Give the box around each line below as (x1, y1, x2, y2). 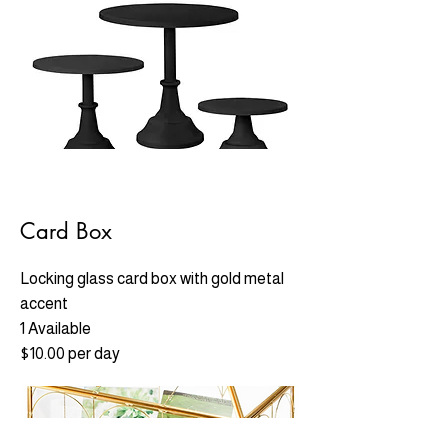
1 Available (20, 320, 91, 337)
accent (20, 295, 68, 312)
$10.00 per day (20, 345, 120, 362)
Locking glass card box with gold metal (20, 270, 284, 287)
